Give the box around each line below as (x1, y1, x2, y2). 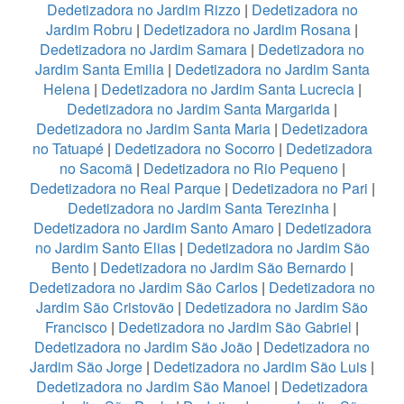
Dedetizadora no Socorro (114, 137, 275, 159)
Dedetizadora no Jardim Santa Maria (36, 117, 271, 139)
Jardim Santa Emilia (34, 58, 164, 79)
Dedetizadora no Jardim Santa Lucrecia (100, 78, 354, 99)
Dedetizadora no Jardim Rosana (143, 18, 351, 40)
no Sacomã (59, 157, 133, 179)
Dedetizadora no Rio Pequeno (142, 157, 338, 179)
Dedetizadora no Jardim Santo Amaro (32, 216, 274, 238)
